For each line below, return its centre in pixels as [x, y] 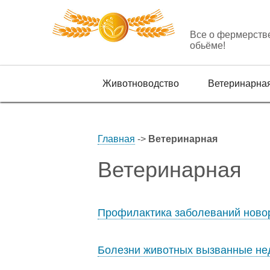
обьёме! [208, 46]
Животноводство [141, 83]
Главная [116, 139]
